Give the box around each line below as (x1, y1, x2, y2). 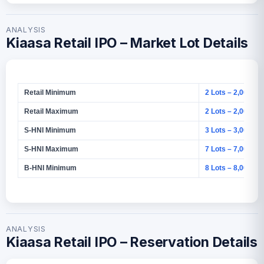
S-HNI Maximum (24, 144, 78, 153)
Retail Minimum (24, 88, 76, 97)
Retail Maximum (24, 107, 78, 115)
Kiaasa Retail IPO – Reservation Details (6, 233, 258, 250)
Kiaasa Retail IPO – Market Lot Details (6, 34, 249, 51)
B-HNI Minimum (24, 163, 77, 172)
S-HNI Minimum (24, 126, 76, 134)
